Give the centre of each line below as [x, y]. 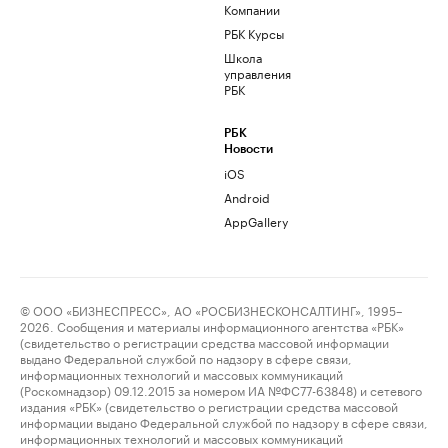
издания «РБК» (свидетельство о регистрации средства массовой [209, 406]
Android [247, 197]
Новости [248, 149]
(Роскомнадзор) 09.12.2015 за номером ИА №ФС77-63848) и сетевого [221, 390]
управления [257, 73]
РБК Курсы [254, 33]
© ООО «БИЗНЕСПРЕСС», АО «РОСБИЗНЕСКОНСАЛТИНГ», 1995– [211, 310]
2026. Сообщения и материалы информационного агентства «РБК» [212, 326]
